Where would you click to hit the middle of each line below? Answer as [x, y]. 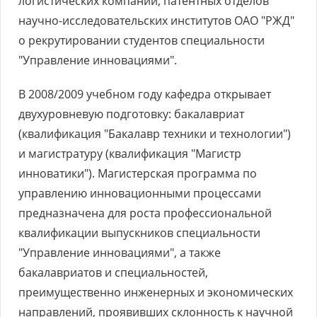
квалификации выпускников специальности [139, 233]
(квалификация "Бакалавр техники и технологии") [155, 134]
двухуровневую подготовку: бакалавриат [131, 114]
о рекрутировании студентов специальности [142, 40]
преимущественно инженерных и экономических [156, 292]
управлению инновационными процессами [140, 193]
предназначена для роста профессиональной [145, 213]
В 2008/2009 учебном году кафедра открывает [145, 94]
